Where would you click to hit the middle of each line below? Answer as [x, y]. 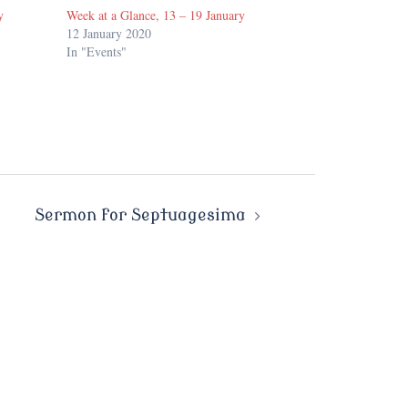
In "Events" [97, 52]
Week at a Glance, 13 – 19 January [156, 15]
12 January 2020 [109, 34]
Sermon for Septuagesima [140, 215]
